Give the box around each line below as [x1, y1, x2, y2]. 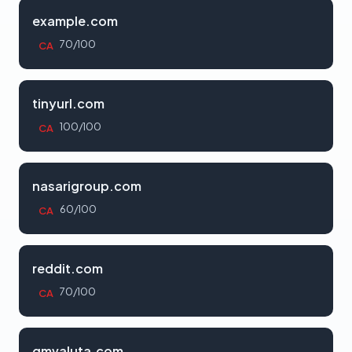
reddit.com [32, 260, 103, 277]
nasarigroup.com [32, 178, 141, 194]
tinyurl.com [32, 95, 104, 112]
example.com [32, 13, 118, 29]
